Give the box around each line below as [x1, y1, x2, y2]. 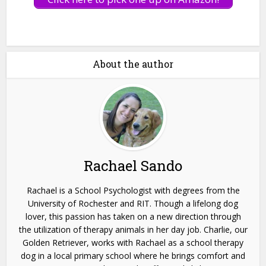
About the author [93, 57, 173, 70]
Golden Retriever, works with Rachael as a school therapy [23, 236, 243, 248]
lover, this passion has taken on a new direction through [25, 210, 241, 222]
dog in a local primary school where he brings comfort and [21, 249, 245, 261]
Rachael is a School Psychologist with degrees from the [26, 184, 240, 196]
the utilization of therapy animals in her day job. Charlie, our [18, 223, 248, 235]
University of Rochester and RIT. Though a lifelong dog [28, 197, 238, 209]
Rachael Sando [84, 156, 182, 175]
